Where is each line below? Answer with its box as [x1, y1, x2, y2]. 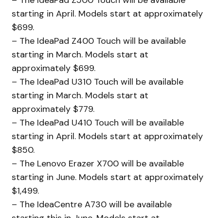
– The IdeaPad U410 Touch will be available [12, 116, 184, 128]
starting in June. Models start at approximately [12, 171, 203, 183]
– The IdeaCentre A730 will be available [12, 198, 172, 210]
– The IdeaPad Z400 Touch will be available [12, 35, 186, 47]
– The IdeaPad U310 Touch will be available [12, 75, 183, 88]
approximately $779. [12, 103, 94, 115]
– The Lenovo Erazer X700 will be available [12, 157, 184, 169]
